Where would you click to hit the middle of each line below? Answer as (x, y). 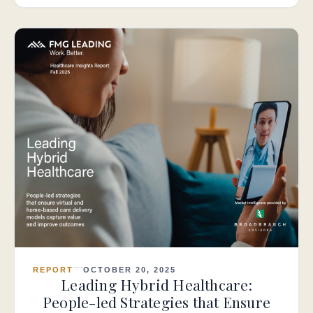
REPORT (53, 269)
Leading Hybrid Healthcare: (156, 284)
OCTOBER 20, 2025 (129, 269)
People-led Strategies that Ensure (156, 301)
